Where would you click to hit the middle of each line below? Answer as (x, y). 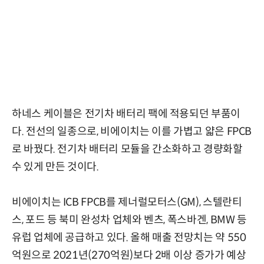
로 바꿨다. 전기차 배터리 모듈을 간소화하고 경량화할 (127, 149)
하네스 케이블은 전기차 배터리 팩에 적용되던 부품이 (126, 113)
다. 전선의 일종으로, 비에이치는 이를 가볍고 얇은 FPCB (132, 131)
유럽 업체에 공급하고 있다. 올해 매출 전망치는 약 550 (129, 237)
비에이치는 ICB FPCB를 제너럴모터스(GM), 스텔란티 (127, 202)
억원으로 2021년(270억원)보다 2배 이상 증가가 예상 (129, 255)
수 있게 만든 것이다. (55, 166)
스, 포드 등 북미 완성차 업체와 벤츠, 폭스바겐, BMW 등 (129, 220)
